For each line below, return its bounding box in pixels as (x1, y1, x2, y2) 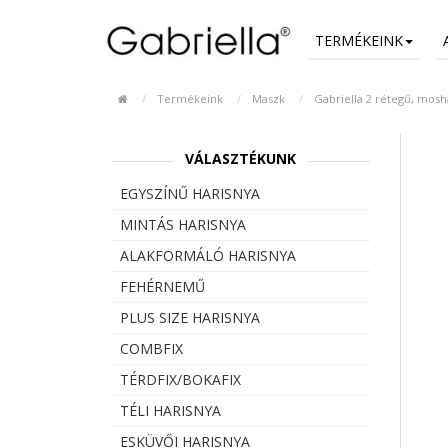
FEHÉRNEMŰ (120, 276, 205, 296)
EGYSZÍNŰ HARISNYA (120, 183, 260, 203)
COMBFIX (120, 338, 183, 358)
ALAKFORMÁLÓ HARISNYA (120, 245, 296, 265)
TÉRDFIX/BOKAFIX (120, 369, 241, 389)
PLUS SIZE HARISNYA (120, 307, 260, 327)
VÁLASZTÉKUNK (185, 148, 297, 168)
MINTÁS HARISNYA (120, 214, 246, 234)
